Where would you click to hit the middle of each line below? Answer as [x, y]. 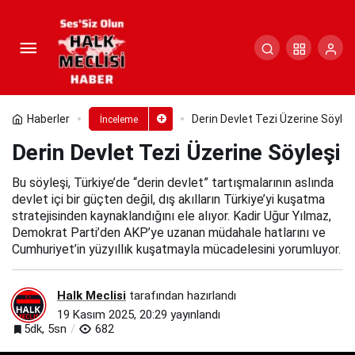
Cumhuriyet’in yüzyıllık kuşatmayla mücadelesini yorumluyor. [176, 249]
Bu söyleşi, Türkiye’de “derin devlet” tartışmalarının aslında [173, 183]
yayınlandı [194, 314]
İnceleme [118, 120]
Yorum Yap [101, 65]
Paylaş [218, 65]
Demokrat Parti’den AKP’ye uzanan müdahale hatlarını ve [169, 233]
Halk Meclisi [92, 295]
